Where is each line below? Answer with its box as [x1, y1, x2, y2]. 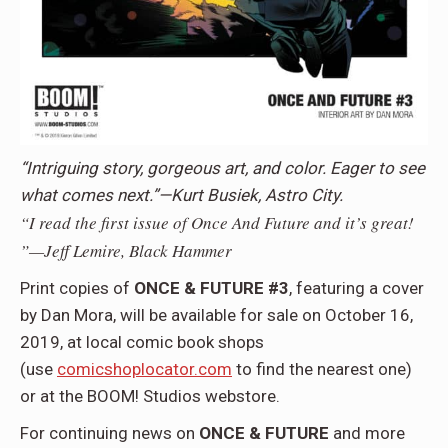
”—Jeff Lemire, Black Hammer [20, 239, 232, 263]
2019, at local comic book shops [20, 332, 264, 353]
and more [329, 423, 405, 444]
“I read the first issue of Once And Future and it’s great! [20, 211, 414, 235]
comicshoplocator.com [57, 359, 232, 380]
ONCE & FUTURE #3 [134, 278, 289, 299]
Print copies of [20, 278, 134, 299]
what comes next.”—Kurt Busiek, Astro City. [20, 185, 343, 206]
